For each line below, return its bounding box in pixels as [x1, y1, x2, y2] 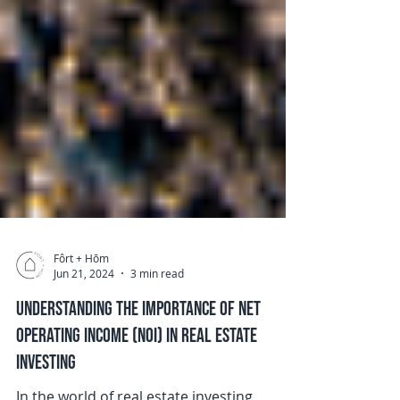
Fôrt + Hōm [54, 304, 109, 319]
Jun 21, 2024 [54, 320, 114, 334]
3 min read [130, 320, 184, 334]
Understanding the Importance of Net [16, 351, 261, 375]
